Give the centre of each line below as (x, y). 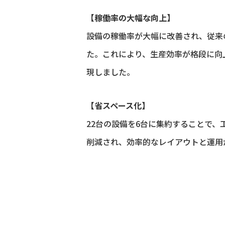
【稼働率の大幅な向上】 (131, 17)
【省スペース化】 (118, 105)
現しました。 (110, 72)
